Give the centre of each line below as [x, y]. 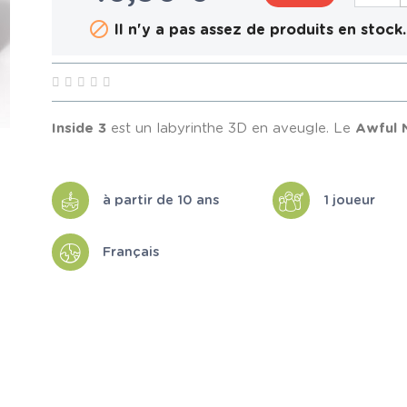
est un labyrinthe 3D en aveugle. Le [231, 129]
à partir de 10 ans [161, 200]
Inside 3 [79, 129]
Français [131, 252]
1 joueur [349, 200]
